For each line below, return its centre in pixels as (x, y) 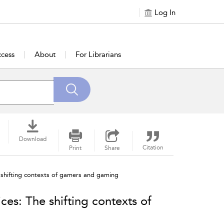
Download (32, 139)
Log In (165, 12)
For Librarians (98, 54)
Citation (153, 147)
